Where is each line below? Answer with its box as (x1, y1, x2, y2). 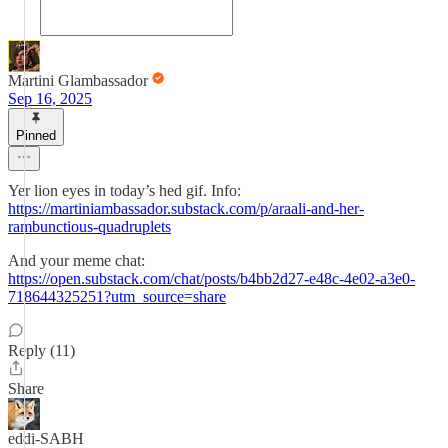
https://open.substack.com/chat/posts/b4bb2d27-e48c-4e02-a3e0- (8, 270, 415, 287)
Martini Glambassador (8, 72, 148, 89)
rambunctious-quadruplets (8, 218, 171, 235)
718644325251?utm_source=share (8, 288, 226, 305)
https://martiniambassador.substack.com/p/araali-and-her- (8, 200, 364, 217)
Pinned (16, 128, 56, 143)
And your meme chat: (8, 252, 145, 269)
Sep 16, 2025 (8, 90, 92, 107)
